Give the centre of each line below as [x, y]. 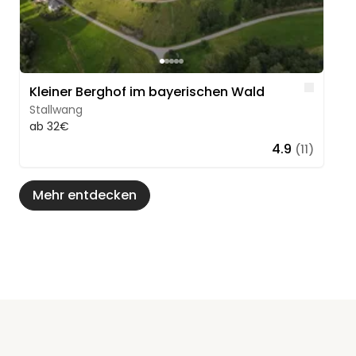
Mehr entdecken [85, 195]
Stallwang [56, 110]
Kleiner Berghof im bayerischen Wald [147, 92]
